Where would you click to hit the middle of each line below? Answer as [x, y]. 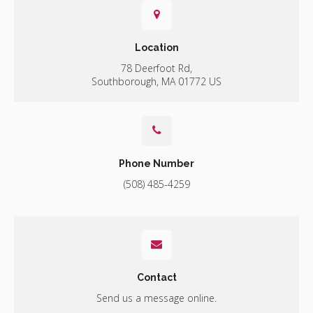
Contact [156, 277]
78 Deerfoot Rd [155, 68]
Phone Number [156, 163]
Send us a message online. [156, 298]
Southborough [124, 81]
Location [156, 47]
